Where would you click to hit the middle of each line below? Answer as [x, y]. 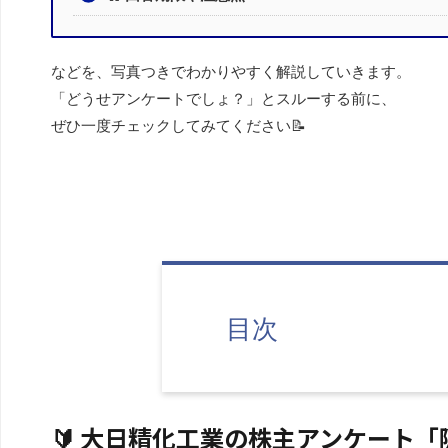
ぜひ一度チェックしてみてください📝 [178, 125]
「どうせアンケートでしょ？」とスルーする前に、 [223, 98]
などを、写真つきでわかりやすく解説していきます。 [231, 71]
